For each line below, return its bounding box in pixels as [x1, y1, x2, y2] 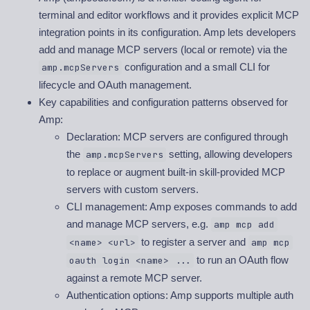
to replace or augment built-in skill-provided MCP [66, 166, 285, 179]
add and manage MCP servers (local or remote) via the [39, 44, 287, 56]
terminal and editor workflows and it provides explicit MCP [39, 9, 299, 21]
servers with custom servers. [66, 183, 199, 196]
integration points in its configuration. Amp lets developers [39, 26, 296, 39]
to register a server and [138, 236, 248, 248]
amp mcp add [213, 219, 275, 231]
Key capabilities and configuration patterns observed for [39, 96, 288, 109]
